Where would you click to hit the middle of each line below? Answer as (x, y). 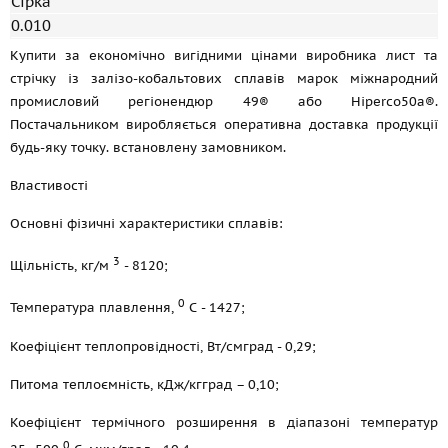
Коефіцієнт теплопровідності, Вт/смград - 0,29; (163, 346)
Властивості (49, 185)
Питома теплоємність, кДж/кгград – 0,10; (144, 384)
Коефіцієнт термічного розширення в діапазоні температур (224, 422)
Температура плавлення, (94, 308)
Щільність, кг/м (61, 266)
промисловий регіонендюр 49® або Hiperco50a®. (224, 101)
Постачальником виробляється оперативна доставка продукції (224, 124)
